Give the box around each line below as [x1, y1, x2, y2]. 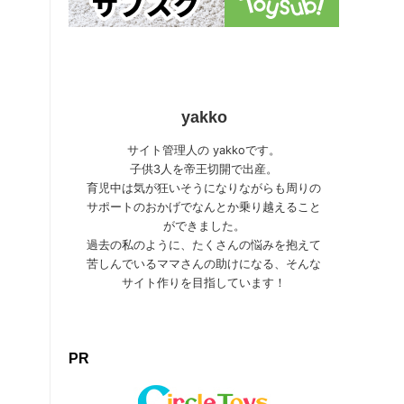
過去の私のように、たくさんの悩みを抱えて [87, 237, 321, 252]
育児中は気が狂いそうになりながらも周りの [87, 180, 321, 195]
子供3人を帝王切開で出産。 [130, 161, 278, 176]
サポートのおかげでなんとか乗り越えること [87, 199, 321, 214]
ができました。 [162, 218, 245, 233]
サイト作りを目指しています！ [122, 275, 286, 289]
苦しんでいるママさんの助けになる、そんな [87, 256, 321, 271]
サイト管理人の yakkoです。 [127, 142, 280, 157]
